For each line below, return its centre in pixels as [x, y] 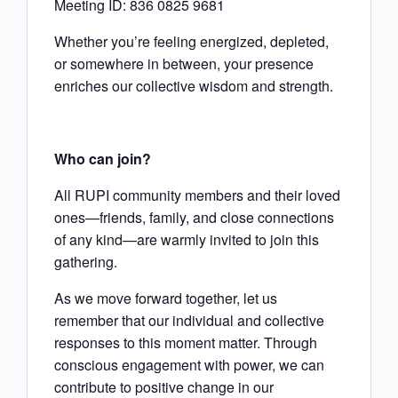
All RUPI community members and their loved [197, 195]
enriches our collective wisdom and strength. [194, 86]
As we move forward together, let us [166, 298]
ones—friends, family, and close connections [194, 218]
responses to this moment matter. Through [186, 343]
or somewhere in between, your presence [184, 64]
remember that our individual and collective [189, 321]
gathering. [86, 262]
